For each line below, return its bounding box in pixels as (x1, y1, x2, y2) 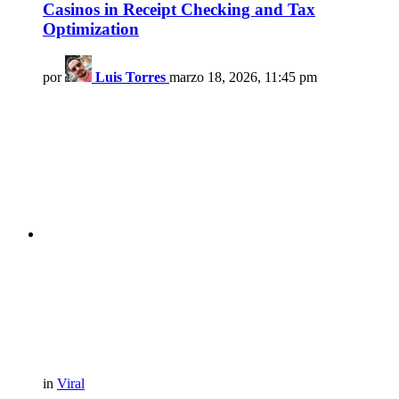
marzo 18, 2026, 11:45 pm (169, 69, 317, 85)
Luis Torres (95, 69, 166, 85)
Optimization (43, 19, 139, 38)
